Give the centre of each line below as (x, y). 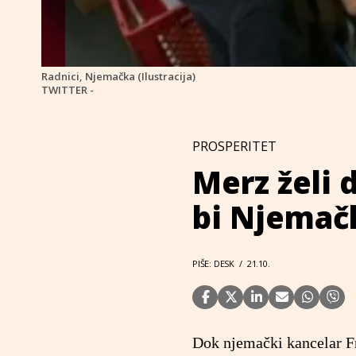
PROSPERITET (234, 146)
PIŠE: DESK (213, 263)
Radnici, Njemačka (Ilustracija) (118, 76)
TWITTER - (68, 89)
